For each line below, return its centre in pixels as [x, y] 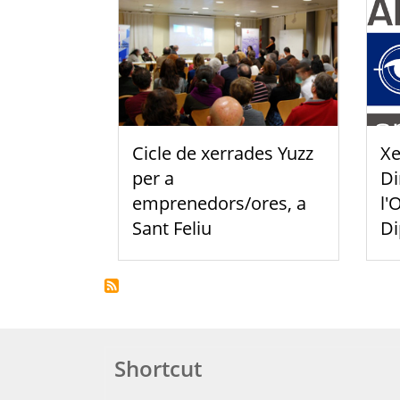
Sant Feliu [172, 228]
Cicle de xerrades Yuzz [223, 153]
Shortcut [158, 368]
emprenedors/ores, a [219, 203]
